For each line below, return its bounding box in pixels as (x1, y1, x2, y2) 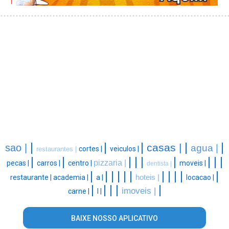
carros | (36, 159, 62, 168)
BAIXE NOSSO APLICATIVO (71, 214, 158, 223)
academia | (53, 173, 90, 182)
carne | (67, 187, 91, 196)
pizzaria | (93, 158, 128, 168)
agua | (191, 143, 221, 154)
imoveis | (121, 186, 158, 196)
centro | (67, 159, 94, 168)
